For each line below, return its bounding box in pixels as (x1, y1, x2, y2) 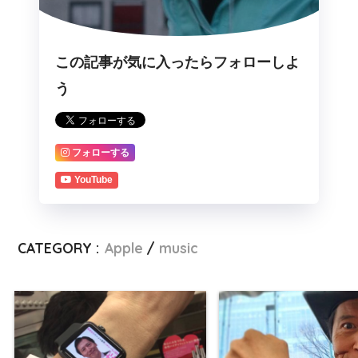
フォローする (72, 146, 129, 158)
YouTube (74, 174, 113, 186)
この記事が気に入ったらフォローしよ (55, 54, 300, 71)
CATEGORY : (18, 240, 100, 257)
